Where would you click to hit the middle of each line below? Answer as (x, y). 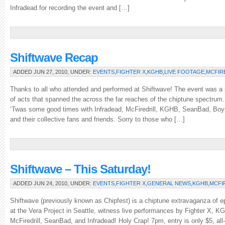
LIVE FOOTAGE (184, 72)
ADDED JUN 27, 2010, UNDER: (53, 72)
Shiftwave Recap (54, 58)
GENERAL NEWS (169, 183)
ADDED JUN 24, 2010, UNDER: (53, 183)
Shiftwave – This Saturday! (80, 169)
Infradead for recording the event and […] (70, 8)
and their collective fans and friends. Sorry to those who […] (97, 119)
